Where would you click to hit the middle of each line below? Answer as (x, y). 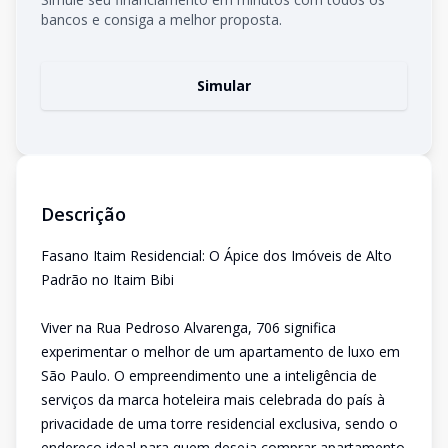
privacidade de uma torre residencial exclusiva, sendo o (219, 423)
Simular (224, 85)
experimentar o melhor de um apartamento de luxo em (220, 351)
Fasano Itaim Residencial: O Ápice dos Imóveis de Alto (216, 255)
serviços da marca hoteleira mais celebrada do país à (213, 399)
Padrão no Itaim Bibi (107, 279)
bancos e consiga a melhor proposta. (161, 19)
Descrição (83, 214)
